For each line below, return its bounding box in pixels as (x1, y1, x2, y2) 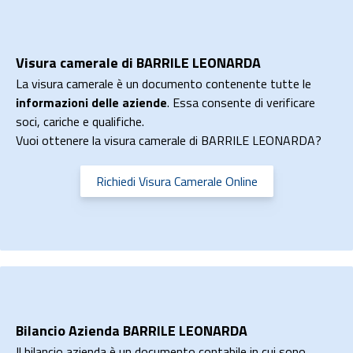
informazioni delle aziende (16, 93, 167, 112)
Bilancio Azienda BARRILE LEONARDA (16, 320, 247, 341)
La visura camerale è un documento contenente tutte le (16, 74, 311, 93)
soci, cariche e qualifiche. (16, 112, 144, 131)
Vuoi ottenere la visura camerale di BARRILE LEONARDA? (16, 131, 321, 150)
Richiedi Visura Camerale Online (95, 172, 258, 191)
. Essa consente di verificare (167, 93, 315, 112)
